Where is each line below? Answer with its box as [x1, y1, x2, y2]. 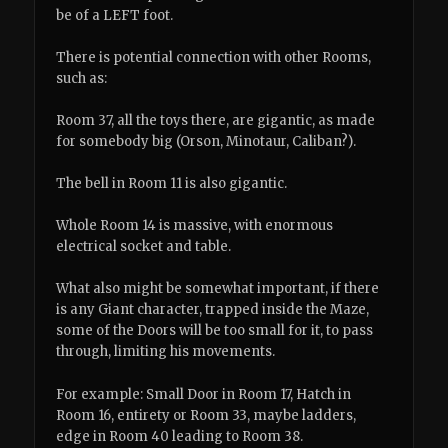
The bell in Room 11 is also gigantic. [56, 175, 288, 193]
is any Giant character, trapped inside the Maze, [56, 301, 370, 319]
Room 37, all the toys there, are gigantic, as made [56, 112, 376, 130]
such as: [56, 69, 108, 87]
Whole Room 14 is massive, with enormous [56, 217, 334, 235]
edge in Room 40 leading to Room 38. [56, 427, 304, 445]
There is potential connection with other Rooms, [56, 48, 372, 66]
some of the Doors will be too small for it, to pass [56, 322, 374, 340]
